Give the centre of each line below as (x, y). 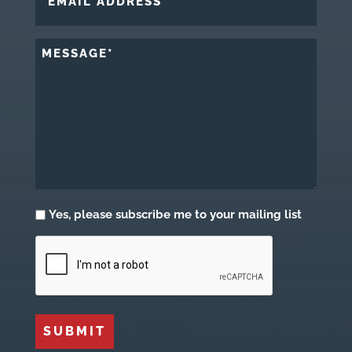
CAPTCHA (64, 243)
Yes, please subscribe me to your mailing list (175, 214)
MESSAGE (64, 46)
